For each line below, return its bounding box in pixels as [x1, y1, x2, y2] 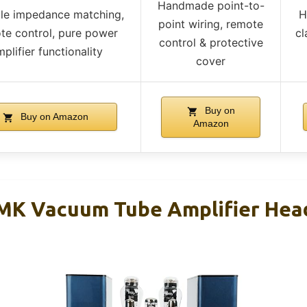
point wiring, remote [158, 17, 263, 32]
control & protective [158, 36, 263, 50]
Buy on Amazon [18, 111, 89, 123]
